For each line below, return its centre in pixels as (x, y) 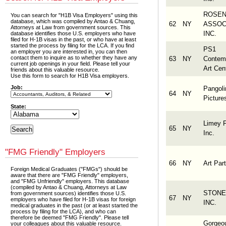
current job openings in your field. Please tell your (71, 63)
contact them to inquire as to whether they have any (74, 57)
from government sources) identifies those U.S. (69, 193)
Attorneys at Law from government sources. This (71, 27)
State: (19, 107)
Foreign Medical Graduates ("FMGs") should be (69, 169)
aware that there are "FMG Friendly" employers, (70, 175)
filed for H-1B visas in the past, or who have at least (74, 39)
